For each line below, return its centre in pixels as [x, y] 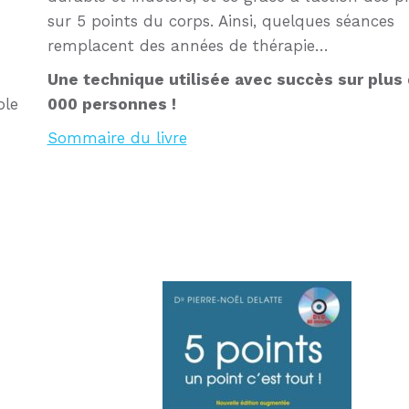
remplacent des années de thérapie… [188, 46]
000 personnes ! [111, 105]
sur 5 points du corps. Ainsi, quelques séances [220, 21]
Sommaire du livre [117, 138]
